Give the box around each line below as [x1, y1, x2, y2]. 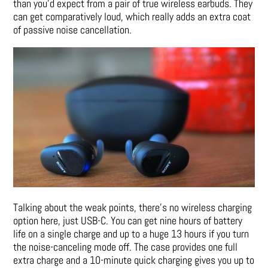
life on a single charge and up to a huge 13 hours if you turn [13, 226, 249, 240]
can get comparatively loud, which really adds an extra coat [13, 9, 251, 23]
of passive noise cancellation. [13, 22, 132, 36]
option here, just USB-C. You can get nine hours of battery [13, 213, 243, 227]
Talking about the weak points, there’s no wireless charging [13, 200, 252, 214]
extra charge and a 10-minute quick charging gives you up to [13, 252, 255, 267]
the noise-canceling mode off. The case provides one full [13, 239, 238, 254]
